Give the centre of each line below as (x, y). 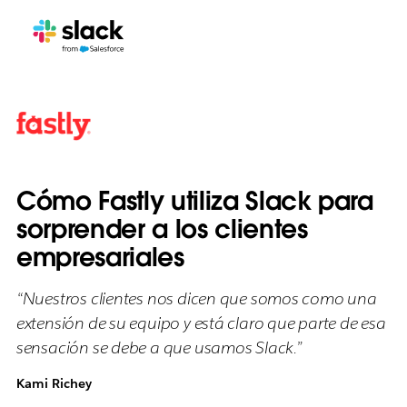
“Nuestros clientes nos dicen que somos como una (196, 298)
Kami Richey (54, 383)
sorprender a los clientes (162, 229)
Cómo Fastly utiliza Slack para (194, 201)
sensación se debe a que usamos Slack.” (159, 347)
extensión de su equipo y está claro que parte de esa (201, 323)
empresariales (100, 257)
